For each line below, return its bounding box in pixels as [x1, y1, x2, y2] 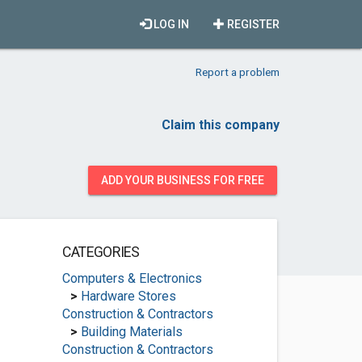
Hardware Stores [80, 288, 176, 304]
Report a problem [196, 65, 280, 78]
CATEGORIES [61, 244, 140, 260]
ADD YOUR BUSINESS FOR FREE [101, 174, 264, 187]
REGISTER [225, 18, 280, 31]
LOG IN [151, 18, 189, 31]
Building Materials [80, 324, 183, 339]
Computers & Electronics [61, 271, 202, 286]
